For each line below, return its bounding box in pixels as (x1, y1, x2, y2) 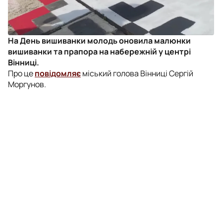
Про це (8, 67, 35, 79)
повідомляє (35, 67, 81, 79)
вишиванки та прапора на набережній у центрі (8, 46, 191, 57)
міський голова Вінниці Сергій (81, 67, 193, 79)
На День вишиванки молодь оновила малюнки (8, 35, 191, 46)
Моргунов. (8, 78, 46, 90)
